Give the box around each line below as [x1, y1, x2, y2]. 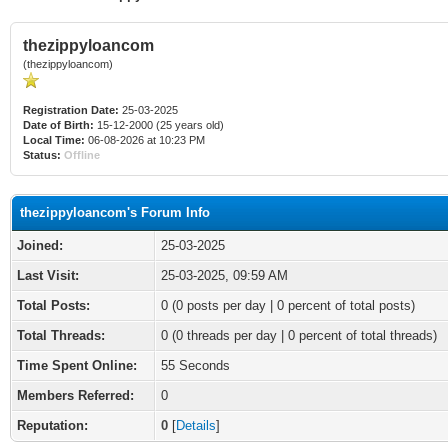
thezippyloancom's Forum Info [20, 205, 210, 220]
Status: [23, 149, 61, 161]
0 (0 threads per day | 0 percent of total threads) [161, 328, 437, 343]
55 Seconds [161, 358, 230, 373]
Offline [64, 149, 100, 161]
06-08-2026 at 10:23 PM [85, 134, 205, 146]
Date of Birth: [23, 119, 94, 131]
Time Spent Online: [17, 358, 137, 373]
